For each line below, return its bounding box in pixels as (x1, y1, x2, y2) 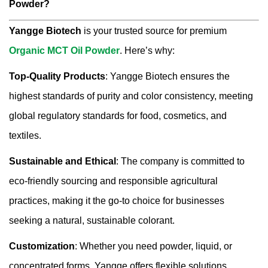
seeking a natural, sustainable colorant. (9, 215, 175, 226)
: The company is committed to (116, 156, 245, 167)
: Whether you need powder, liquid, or (75, 241, 232, 252)
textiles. (9, 130, 41, 141)
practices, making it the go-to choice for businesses (9, 196, 224, 206)
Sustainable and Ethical (9, 156, 116, 167)
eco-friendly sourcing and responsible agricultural (9, 176, 218, 187)
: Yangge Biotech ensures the (105, 71, 230, 82)
